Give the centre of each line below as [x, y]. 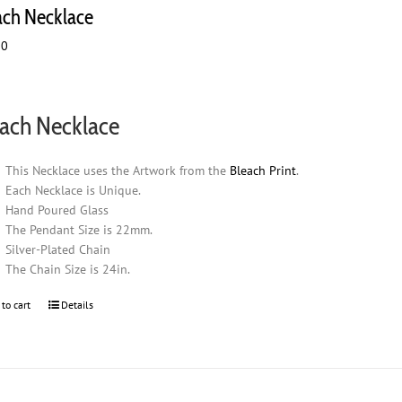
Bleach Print [263, 170]
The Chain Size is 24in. [68, 269]
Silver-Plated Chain [58, 249]
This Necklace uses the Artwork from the [118, 170]
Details [78, 304]
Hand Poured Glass [57, 210]
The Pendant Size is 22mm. [79, 229]
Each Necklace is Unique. [74, 190]
